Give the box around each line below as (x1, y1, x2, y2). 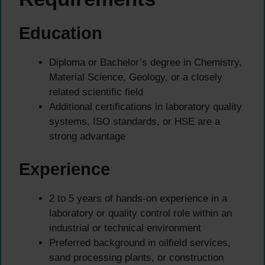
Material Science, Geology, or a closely (49, 72, 222, 83)
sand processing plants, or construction (49, 251, 224, 263)
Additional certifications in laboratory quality (49, 101, 242, 113)
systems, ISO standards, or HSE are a (49, 116, 220, 128)
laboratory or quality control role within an (49, 207, 232, 219)
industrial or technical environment (49, 222, 201, 234)
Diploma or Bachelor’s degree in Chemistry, (49, 57, 242, 69)
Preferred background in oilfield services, (49, 237, 231, 248)
